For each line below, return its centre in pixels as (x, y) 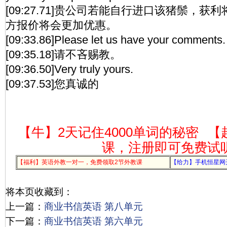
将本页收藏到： (39, 192)
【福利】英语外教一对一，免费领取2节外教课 (80, 162)
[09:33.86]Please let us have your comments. (116, 40)
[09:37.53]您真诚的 (52, 84)
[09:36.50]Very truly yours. (69, 69)
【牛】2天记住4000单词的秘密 (108, 132)
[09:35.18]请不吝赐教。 (63, 54)
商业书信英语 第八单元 (93, 206)
